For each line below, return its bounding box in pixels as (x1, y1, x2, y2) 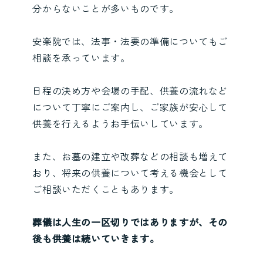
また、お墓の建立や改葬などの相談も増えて (32, 149, 228, 163)
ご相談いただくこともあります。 (32, 181, 179, 196)
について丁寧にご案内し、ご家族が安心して (32, 99, 228, 114)
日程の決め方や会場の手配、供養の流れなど (32, 83, 228, 97)
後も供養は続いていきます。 (32, 231, 160, 245)
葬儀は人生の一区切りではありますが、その (32, 214, 228, 229)
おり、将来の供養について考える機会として (32, 165, 228, 180)
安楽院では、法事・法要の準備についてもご (32, 33, 228, 48)
